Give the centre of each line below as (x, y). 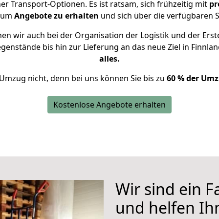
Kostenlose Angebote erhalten (109, 105)
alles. (109, 59)
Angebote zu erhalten (56, 16)
